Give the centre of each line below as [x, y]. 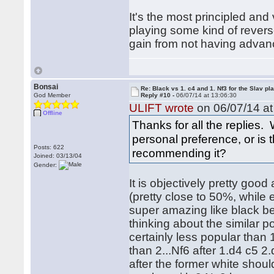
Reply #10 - [159, 95]
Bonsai [46, 87]
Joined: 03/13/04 [58, 156]
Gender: [46, 165]
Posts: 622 [49, 147]
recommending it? [180, 153]
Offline [53, 113]
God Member [52, 95]
